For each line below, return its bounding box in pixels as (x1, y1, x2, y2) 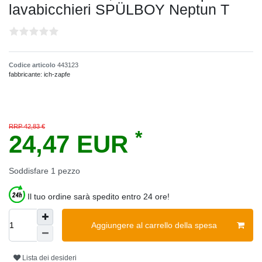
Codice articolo (9, 61, 57, 69)
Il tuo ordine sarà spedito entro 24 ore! (27, 192, 170, 202)
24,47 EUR (9, 130, 135, 158)
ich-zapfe (44, 71, 70, 78)
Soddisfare (9, 166, 51, 176)
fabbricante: (9, 71, 44, 78)
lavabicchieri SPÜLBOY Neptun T (9, 1, 229, 18)
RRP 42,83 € (9, 123, 45, 130)
